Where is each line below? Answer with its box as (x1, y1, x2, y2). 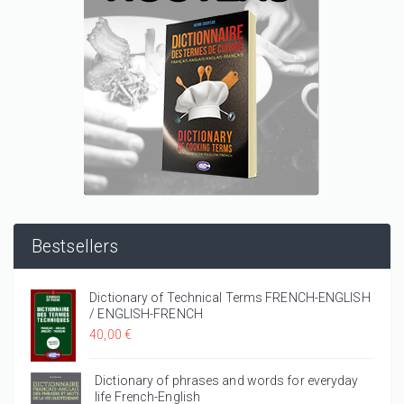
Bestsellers (32, 235, 119, 257)
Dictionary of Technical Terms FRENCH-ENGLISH (89, 289, 371, 305)
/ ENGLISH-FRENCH (89, 306, 203, 321)
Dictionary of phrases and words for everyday (95, 372, 359, 388)
